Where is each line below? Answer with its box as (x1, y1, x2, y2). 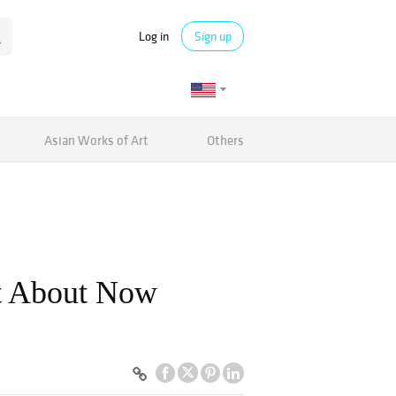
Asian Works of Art (44, 131, 149, 148)
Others (206, 131, 244, 148)
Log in (139, 27, 169, 44)
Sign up (194, 28, 232, 44)
